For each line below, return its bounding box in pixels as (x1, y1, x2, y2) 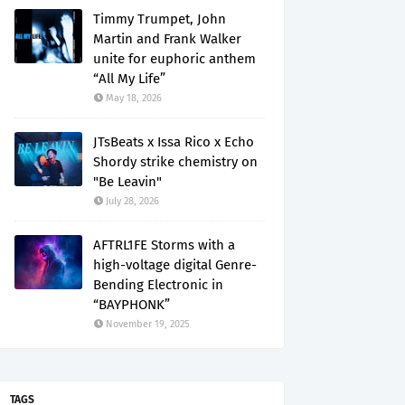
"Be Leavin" (93, 174, 162, 190)
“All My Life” (93, 71, 165, 87)
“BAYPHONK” (93, 297, 170, 313)
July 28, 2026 (106, 195, 159, 207)
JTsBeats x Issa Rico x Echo (93, 134, 254, 150)
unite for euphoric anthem (93, 51, 256, 67)
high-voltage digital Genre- (93, 257, 257, 273)
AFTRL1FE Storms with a (93, 237, 235, 253)
